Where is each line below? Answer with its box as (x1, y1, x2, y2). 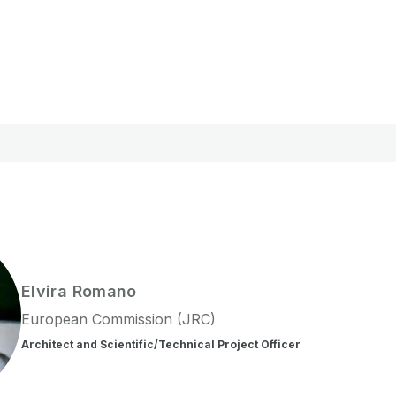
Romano (72, 281, 137, 301)
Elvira (21, 281, 68, 301)
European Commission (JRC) (21, 309, 216, 328)
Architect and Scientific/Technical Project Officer (21, 337, 301, 351)
